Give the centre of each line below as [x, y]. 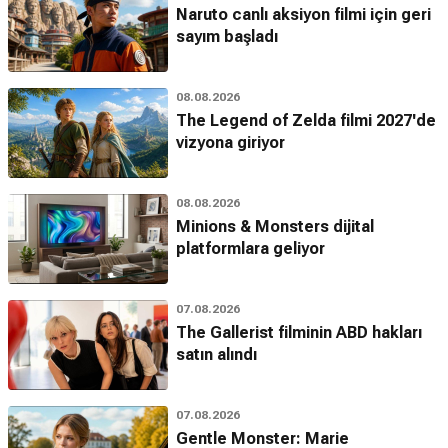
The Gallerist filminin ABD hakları [299, 332]
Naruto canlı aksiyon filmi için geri [303, 14]
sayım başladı [227, 36]
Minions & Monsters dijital [275, 226]
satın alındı [216, 354]
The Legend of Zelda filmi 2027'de [306, 120]
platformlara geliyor [250, 248]
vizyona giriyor [230, 142]
